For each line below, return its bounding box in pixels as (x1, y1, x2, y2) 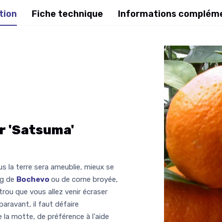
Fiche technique (32, 8, 103, 19)
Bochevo (16, 174, 51, 184)
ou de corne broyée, (51, 174, 118, 184)
